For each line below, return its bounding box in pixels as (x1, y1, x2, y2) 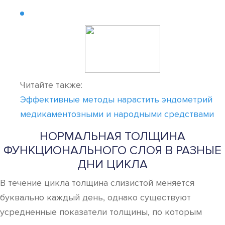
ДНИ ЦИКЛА (77, 157, 148, 172)
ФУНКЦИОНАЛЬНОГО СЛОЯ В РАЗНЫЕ (4, 143, 221, 158)
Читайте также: (20, 79, 82, 90)
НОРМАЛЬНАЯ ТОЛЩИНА (40, 129, 185, 144)
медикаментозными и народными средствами (20, 108, 214, 120)
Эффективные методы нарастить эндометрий (20, 94, 212, 105)
